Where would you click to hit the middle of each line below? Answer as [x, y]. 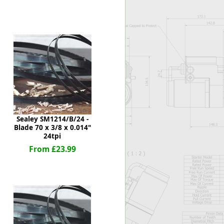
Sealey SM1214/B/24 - [52, 119]
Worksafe [79, 8]
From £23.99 [52, 149]
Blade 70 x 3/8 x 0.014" [52, 127]
